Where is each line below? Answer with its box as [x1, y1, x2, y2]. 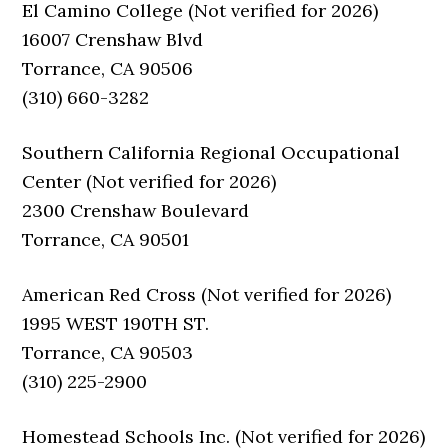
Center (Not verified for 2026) [22, 170, 277, 193]
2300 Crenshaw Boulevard [22, 199, 250, 222]
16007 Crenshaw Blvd [22, 28, 204, 51]
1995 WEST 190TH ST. [22, 312, 210, 335]
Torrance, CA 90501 [22, 228, 190, 251]
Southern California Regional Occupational [22, 141, 401, 164]
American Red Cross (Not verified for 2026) [22, 283, 392, 306]
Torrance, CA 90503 [22, 341, 194, 364]
